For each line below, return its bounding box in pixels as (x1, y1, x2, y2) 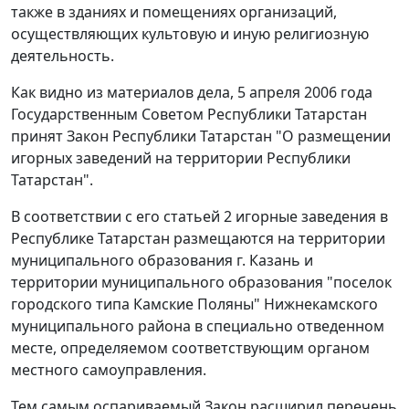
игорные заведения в (232, 206, 388, 227)
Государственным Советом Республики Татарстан (11, 104, 367, 125)
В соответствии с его (11, 206, 163, 227)
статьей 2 (163, 206, 232, 227)
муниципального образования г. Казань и (11, 250, 313, 271)
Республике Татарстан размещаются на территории (11, 228, 385, 249)
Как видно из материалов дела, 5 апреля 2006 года (11, 82, 372, 103)
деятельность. (11, 46, 114, 67)
